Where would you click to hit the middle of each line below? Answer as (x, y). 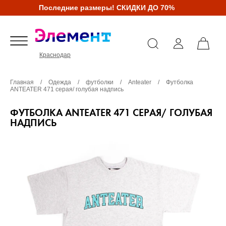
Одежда (60, 82)
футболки (100, 82)
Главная (22, 82)
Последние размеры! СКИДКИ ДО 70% (103, 8)
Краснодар (55, 55)
